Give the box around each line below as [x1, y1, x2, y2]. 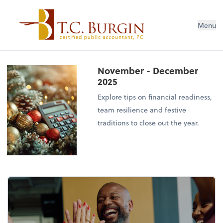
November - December [98, 63, 199, 77]
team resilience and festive [98, 104, 187, 115]
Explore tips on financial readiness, [98, 91, 213, 102]
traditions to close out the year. [98, 117, 200, 128]
